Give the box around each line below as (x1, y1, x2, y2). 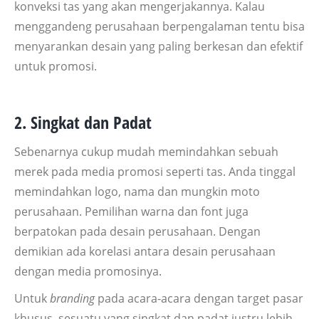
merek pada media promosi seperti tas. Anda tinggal (14, 164, 296, 180)
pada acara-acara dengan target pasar (95, 291, 303, 307)
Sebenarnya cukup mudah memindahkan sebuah (14, 144, 278, 160)
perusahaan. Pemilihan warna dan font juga (14, 204, 249, 220)
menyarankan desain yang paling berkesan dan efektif (14, 38, 303, 55)
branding (50, 291, 95, 307)
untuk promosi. (14, 58, 97, 75)
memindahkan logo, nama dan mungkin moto (14, 184, 260, 200)
